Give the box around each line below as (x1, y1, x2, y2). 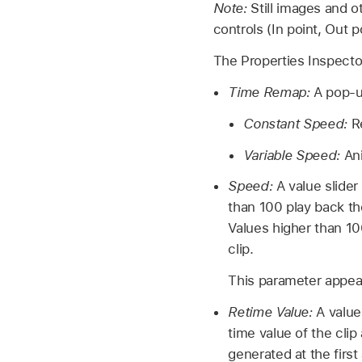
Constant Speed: (243, 115, 347, 132)
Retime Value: (228, 303, 313, 320)
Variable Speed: (243, 146, 340, 163)
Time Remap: (228, 84, 310, 101)
